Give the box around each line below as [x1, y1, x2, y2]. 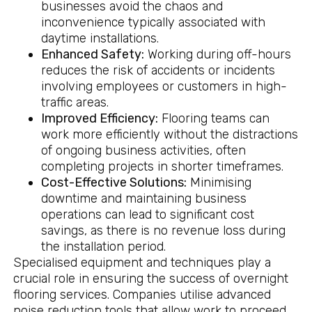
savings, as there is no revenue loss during [40, 223, 286, 239]
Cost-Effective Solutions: [40, 175, 187, 191]
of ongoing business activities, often [40, 143, 246, 159]
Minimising [186, 175, 251, 191]
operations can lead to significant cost [40, 207, 254, 223]
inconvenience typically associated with [40, 15, 265, 31]
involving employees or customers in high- [40, 79, 287, 95]
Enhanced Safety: [40, 47, 144, 63]
